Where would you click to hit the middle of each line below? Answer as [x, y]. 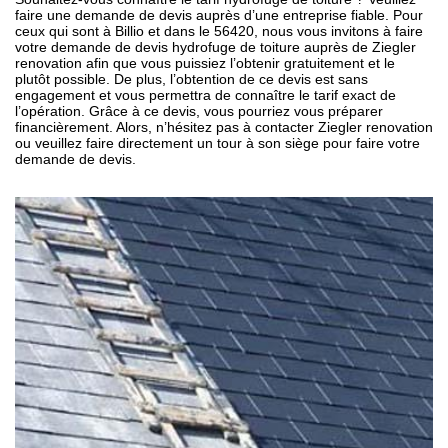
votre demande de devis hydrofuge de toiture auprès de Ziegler [215, 47]
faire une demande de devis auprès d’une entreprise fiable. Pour [219, 15]
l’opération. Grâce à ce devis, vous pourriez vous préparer [199, 111]
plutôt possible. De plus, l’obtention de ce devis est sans [191, 79]
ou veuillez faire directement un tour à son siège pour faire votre [217, 143]
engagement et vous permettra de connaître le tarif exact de [205, 95]
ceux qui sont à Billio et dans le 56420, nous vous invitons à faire [219, 31]
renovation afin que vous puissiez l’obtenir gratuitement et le [205, 63]
